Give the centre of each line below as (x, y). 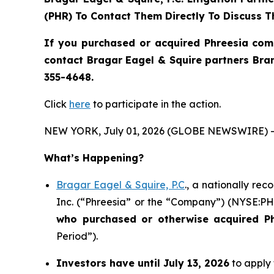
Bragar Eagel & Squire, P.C (121, 185)
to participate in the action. (156, 104)
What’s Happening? (94, 158)
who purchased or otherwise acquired (160, 219)
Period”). (77, 236)
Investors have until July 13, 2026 (143, 263)
